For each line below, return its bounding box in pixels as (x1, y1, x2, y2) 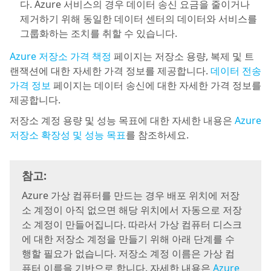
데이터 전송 (211, 64, 261, 77)
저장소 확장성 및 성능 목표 (10, 128, 126, 142)
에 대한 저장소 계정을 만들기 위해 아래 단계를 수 (22, 232, 235, 246)
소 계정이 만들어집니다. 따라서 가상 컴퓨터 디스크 (22, 218, 242, 231)
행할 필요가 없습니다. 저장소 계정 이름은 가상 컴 (22, 247, 235, 260)
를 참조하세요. (126, 128, 189, 142)
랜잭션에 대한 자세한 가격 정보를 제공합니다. (10, 64, 211, 77)
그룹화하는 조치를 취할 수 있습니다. (20, 27, 177, 40)
